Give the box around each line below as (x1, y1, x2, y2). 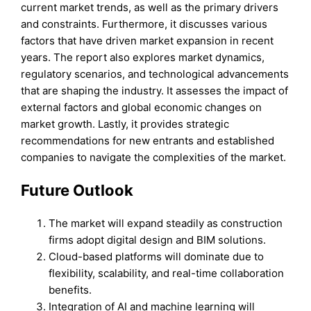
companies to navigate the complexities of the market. (21, 150, 287, 164)
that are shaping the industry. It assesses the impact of (21, 83, 289, 97)
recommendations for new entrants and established (21, 133, 275, 147)
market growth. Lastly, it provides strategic (21, 117, 230, 131)
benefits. (49, 283, 92, 297)
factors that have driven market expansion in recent (21, 33, 274, 47)
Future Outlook (21, 180, 134, 199)
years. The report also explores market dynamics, (21, 50, 265, 64)
